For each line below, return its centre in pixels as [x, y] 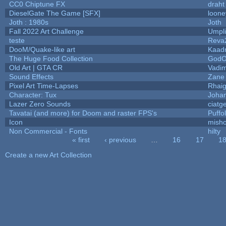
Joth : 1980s [29, 22]
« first [81, 139]
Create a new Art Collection [48, 155]
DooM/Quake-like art [42, 49]
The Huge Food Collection [51, 58]
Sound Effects [31, 76]
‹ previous [121, 139]
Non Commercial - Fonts [48, 131]
